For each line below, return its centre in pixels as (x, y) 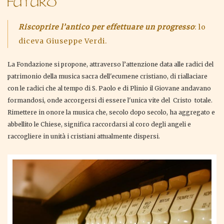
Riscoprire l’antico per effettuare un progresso (106, 27)
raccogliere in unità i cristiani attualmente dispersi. (84, 136)
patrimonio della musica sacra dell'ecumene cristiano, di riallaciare (107, 76)
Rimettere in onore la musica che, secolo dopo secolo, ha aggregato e (111, 112)
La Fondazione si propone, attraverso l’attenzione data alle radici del (110, 64)
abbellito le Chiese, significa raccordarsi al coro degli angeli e (99, 124)
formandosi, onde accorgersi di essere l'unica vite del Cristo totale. (110, 100)
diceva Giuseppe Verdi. (63, 41)
